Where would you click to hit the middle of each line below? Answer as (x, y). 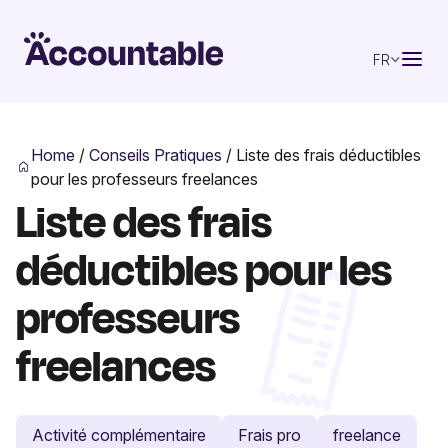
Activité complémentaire (119, 434)
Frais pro (269, 434)
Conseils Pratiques (156, 154)
